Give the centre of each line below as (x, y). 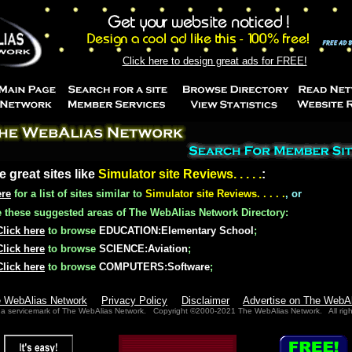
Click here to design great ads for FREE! (214, 61)
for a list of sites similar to (80, 194)
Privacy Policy (134, 301)
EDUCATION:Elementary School (176, 231)
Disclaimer (205, 301)
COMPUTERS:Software (154, 267)
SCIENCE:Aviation (143, 249)
